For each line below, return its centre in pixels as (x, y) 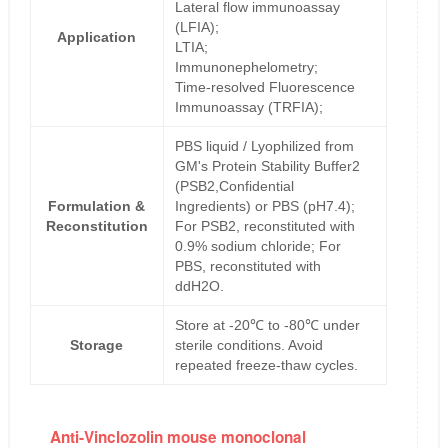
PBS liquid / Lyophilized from (264, 146)
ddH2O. (199, 286)
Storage (97, 345)
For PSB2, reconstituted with (264, 226)
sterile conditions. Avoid (248, 345)
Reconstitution (96, 226)
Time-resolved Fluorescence (264, 87)
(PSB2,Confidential (234, 186)
